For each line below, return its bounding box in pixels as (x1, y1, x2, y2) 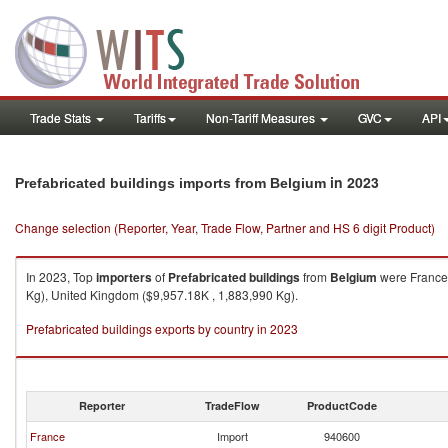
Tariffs (134, 109, 166, 126)
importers (96, 268, 152, 286)
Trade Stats (30, 109, 94, 126)
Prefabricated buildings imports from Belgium (15, 175, 326, 191)
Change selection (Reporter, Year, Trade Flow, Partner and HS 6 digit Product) (15, 219, 435, 236)
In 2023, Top (26, 268, 96, 285)
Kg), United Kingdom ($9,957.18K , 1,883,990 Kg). (26, 286, 298, 303)
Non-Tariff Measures (206, 109, 318, 126)
